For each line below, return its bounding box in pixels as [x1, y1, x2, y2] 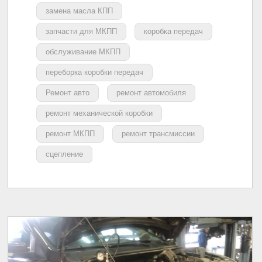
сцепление [46, 149, 84, 158]
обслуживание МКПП [46, 47, 121, 56]
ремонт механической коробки [46, 108, 153, 118]
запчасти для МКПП [46, 26, 118, 36]
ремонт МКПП [46, 129, 95, 138]
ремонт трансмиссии [122, 129, 195, 138]
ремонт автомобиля [116, 88, 187, 97]
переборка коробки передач [46, 67, 144, 77]
